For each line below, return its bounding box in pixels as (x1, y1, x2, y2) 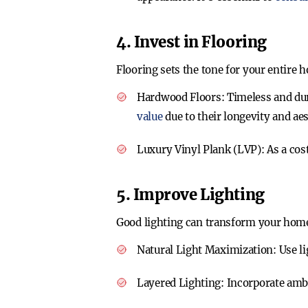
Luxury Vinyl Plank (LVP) (137, 143, 261, 156)
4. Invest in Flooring (116, 32, 267, 52)
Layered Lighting (137, 276, 221, 289)
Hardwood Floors (137, 91, 221, 104)
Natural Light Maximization (137, 243, 274, 256)
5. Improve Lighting (116, 185, 265, 204)
